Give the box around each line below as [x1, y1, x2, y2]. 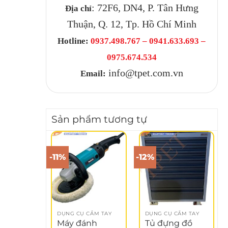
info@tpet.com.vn [105, 67, 183, 78]
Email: [80, 68, 106, 78]
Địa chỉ [65, 3, 92, 13]
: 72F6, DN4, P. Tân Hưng [91, 2, 198, 13]
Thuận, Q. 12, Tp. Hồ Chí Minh [67, 18, 196, 30]
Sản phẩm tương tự [51, 113, 147, 125]
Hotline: [58, 36, 89, 46]
